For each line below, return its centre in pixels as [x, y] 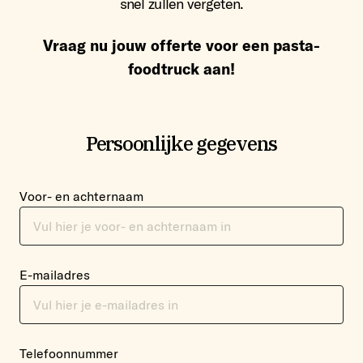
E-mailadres [55, 275]
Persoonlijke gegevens [181, 143]
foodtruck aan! [181, 69]
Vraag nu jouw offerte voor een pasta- [181, 45]
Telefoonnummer [69, 353]
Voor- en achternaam [81, 196]
